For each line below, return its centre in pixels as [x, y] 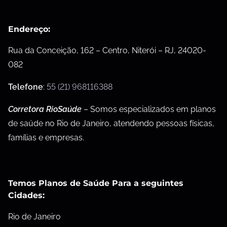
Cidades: [26, 196]
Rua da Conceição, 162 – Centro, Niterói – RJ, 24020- [107, 51]
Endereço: [29, 29]
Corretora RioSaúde [45, 109]
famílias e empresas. [46, 138]
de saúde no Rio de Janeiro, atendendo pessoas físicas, [111, 124]
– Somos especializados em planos [149, 109]
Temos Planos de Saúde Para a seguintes [96, 183]
